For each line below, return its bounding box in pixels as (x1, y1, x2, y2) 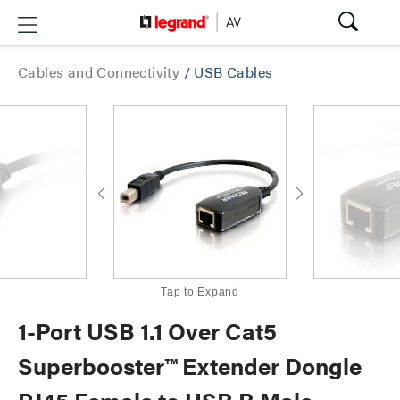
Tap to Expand (161, 286, 239, 298)
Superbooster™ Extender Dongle (18, 349, 362, 382)
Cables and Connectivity (18, 62, 184, 82)
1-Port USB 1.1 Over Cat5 (18, 314, 277, 347)
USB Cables (194, 62, 273, 82)
